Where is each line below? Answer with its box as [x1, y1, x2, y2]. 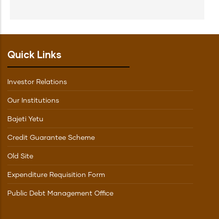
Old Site [7, 153, 33, 160]
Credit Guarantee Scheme [7, 134, 95, 141]
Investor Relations [7, 78, 67, 86]
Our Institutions [7, 97, 59, 104]
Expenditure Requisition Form [7, 171, 105, 178]
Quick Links [7, 48, 62, 60]
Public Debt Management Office [7, 190, 113, 197]
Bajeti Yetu [7, 115, 44, 123]
